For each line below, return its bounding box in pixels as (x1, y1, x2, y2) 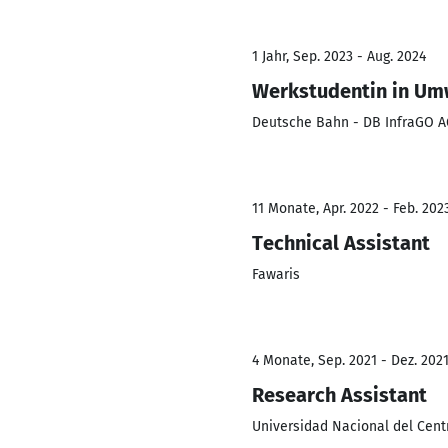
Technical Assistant (252, 231, 430, 255)
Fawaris (252, 266, 300, 283)
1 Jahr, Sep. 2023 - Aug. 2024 (252, 48, 426, 65)
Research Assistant (252, 383, 427, 407)
